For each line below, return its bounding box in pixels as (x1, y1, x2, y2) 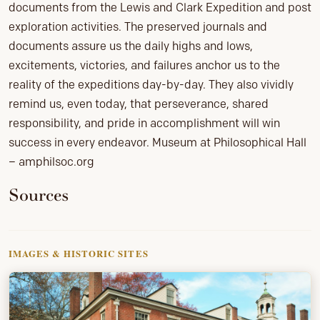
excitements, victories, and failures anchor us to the (9, 58, 280, 72)
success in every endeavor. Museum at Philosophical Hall (9, 135, 306, 149)
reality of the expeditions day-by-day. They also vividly (9, 77, 294, 91)
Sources (9, 184, 69, 206)
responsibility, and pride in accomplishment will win (9, 116, 280, 130)
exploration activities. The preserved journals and (9, 19, 267, 34)
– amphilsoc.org (9, 154, 94, 169)
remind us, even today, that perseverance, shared (9, 96, 269, 111)
